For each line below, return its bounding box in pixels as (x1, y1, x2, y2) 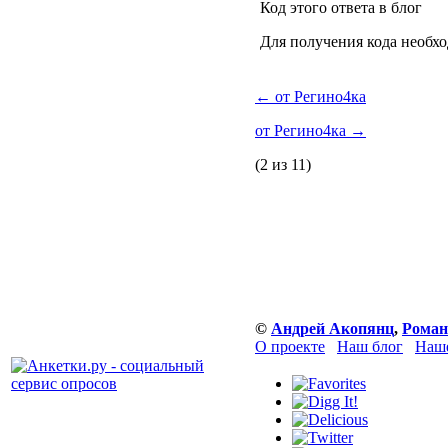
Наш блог (337, 338, 403, 355)
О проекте (255, 338, 325, 355)
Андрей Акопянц (271, 320, 394, 337)
